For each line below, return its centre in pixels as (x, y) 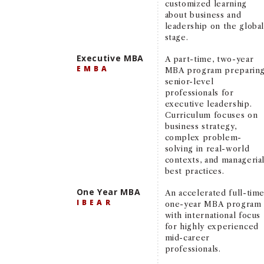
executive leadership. (208, 103)
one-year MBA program (213, 204)
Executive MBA (110, 58)
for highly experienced (212, 226)
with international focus (213, 215)
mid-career (187, 237)
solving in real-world (207, 148)
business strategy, (201, 126)
